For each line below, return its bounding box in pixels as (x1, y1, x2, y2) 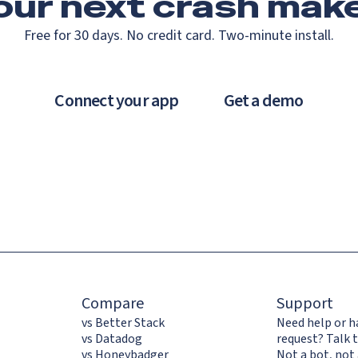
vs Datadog (82, 329, 143, 348)
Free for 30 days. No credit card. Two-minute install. (24, 26, 334, 46)
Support (276, 292, 333, 315)
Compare (82, 292, 145, 315)
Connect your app (54, 88, 179, 114)
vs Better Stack (82, 313, 165, 332)
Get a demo (223, 88, 304, 114)
